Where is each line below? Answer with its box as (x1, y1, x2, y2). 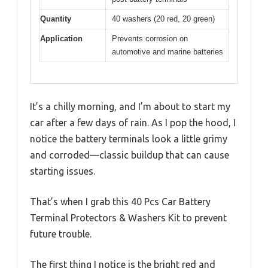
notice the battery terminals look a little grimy (30, 133, 227, 144)
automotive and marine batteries (112, 47, 223, 57)
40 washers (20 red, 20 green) (112, 14, 215, 24)
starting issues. (30, 165, 95, 176)
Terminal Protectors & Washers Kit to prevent (30, 212, 227, 223)
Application (40, 34, 83, 44)
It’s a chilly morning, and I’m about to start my (30, 100, 230, 112)
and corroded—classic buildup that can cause (30, 149, 229, 160)
